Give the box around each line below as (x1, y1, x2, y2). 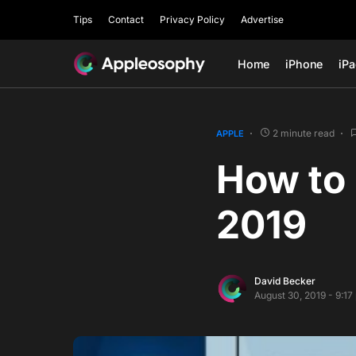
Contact (108, 14, 144, 25)
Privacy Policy (160, 14, 225, 25)
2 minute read (273, 127, 335, 139)
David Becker (254, 275, 315, 287)
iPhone (285, 56, 323, 71)
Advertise (241, 14, 284, 25)
